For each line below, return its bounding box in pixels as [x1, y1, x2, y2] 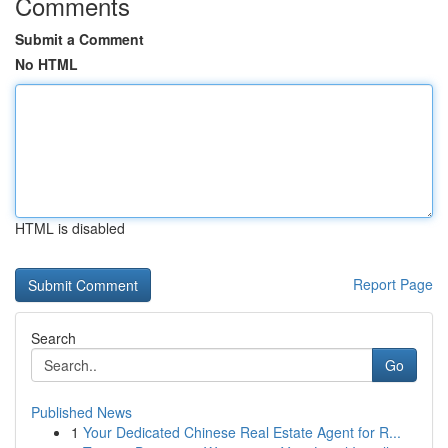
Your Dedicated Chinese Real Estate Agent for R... [83, 422, 401, 442]
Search [31, 328, 76, 348]
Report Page [353, 274, 433, 294]
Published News [31, 402, 132, 422]
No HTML [15, 54, 78, 74]
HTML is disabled [15, 218, 125, 238]
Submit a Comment [15, 29, 144, 49]
